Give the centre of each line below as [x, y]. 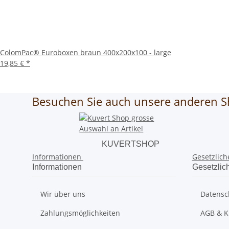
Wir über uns [63, 194]
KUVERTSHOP [130, 144]
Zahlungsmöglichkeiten [80, 213]
